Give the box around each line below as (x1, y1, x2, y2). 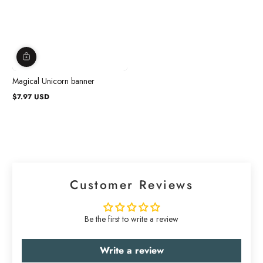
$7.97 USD (12, 92, 49, 102)
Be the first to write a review (85, 213, 178, 225)
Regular (12, 96, 37, 107)
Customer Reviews (69, 176, 194, 194)
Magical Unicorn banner (12, 75, 95, 87)
